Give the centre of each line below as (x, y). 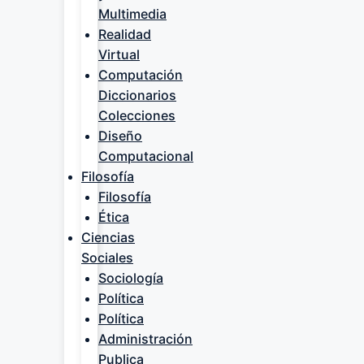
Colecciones (137, 115)
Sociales (107, 258)
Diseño (120, 136)
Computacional (146, 156)
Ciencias (108, 237)
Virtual (119, 54)
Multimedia (132, 14)
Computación (141, 75)
